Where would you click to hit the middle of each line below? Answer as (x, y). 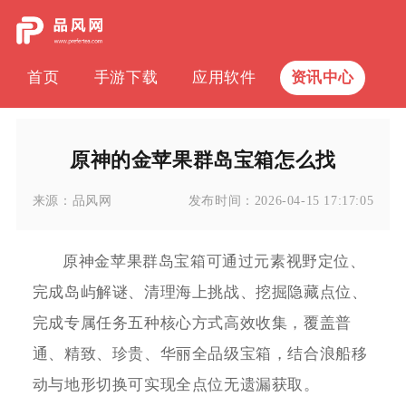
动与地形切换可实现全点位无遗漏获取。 (176, 385)
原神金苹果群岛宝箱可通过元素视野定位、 (214, 262)
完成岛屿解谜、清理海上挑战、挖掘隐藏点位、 (200, 293)
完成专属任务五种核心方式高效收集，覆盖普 (192, 324)
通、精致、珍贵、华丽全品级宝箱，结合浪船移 (200, 354)
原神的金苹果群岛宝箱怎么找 (203, 160)
